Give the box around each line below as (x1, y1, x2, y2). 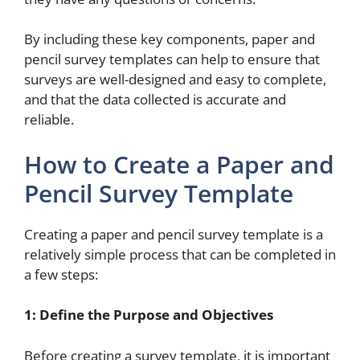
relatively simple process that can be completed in (24, 244, 336, 264)
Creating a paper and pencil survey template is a (24, 224, 323, 243)
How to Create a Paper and (24, 147, 334, 181)
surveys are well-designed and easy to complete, (24, 70, 326, 88)
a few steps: (24, 264, 98, 284)
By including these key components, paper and (24, 30, 315, 48)
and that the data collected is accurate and (24, 90, 286, 108)
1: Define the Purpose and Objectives (24, 305, 273, 324)
